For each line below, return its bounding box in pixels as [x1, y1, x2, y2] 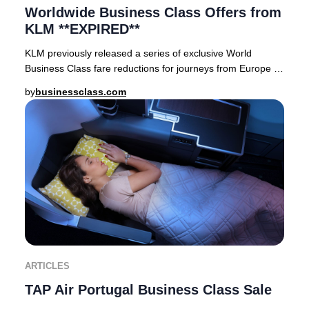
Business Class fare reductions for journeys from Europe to [25, 63, 282, 74]
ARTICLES [25, 260, 70, 271]
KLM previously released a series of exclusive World [25, 48, 252, 59]
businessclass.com [35, 86, 126, 98]
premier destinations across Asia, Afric [25, 78, 192, 90]
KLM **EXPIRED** [25, 21, 140, 37]
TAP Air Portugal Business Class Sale [25, 281, 272, 297]
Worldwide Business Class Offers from [25, 5, 281, 21]
